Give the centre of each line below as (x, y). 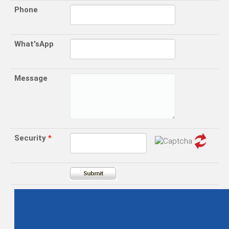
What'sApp (34, 44)
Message (31, 78)
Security (31, 138)
